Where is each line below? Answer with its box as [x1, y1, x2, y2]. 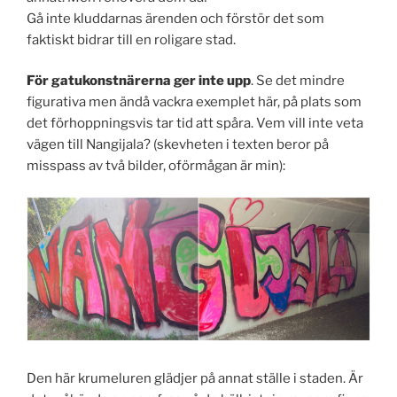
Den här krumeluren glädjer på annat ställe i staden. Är [27, 370, 363, 386]
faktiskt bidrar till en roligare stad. [27, 31, 236, 48]
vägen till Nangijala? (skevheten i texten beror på [27, 136, 329, 152]
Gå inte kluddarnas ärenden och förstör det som [27, 10, 324, 27]
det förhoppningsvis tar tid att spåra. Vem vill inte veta [27, 115, 363, 131]
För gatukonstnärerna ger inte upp [27, 73, 251, 89]
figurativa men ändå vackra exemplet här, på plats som [27, 94, 362, 110]
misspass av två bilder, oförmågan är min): [27, 158, 285, 174]
